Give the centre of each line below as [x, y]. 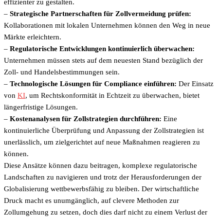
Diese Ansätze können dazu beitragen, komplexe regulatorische [100, 166]
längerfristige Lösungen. [41, 107]
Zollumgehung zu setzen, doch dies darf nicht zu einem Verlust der [106, 212]
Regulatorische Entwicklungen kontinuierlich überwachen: [102, 49]
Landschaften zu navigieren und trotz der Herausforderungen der [103, 177]
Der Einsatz [195, 84]
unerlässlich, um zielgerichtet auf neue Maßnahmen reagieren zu [102, 142]
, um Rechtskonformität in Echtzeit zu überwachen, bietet [112, 96]
